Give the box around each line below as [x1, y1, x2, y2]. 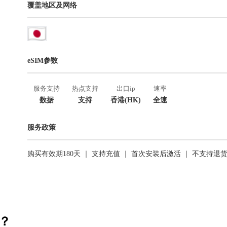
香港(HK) [110, 96, 141, 104]
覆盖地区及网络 [27, 2, 77, 9]
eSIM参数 [27, 57, 58, 64]
